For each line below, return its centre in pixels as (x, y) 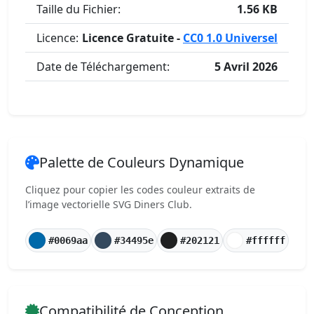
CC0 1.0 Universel (230, 38)
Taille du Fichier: (78, 9)
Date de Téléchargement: (103, 67)
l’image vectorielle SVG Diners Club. (109, 204)
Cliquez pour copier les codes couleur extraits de (140, 190)
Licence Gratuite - (132, 38)
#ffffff (266, 240)
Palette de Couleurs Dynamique (142, 162)
